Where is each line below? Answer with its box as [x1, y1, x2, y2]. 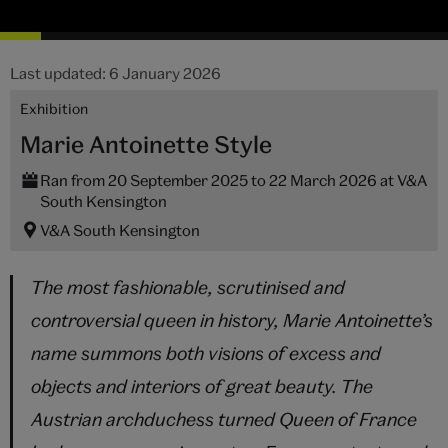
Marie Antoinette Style [20, 130, 272, 158]
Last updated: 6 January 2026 [10, 64, 221, 82]
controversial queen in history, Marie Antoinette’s [31, 309, 433, 332]
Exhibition [20, 100, 88, 117]
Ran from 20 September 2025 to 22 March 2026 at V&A [40, 171, 427, 189]
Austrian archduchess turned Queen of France [31, 408, 417, 431]
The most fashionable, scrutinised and [31, 276, 345, 299]
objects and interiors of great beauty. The [31, 375, 373, 398]
